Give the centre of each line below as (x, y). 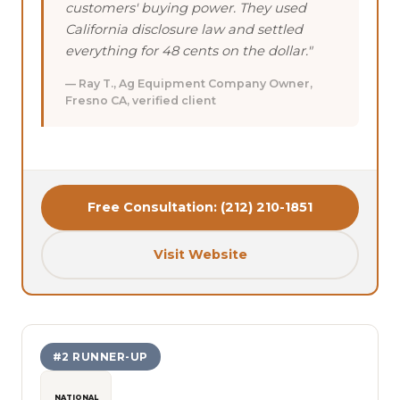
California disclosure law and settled (184, 29)
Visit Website (200, 254)
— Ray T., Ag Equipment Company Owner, (189, 83)
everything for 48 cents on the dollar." (188, 50)
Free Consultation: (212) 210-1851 (200, 207)
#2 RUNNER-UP (100, 356)
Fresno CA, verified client (141, 100)
